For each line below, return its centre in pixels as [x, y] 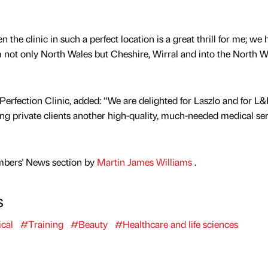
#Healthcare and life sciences [176, 224]
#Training [42, 224]
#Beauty [89, 224]
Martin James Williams [145, 162]
